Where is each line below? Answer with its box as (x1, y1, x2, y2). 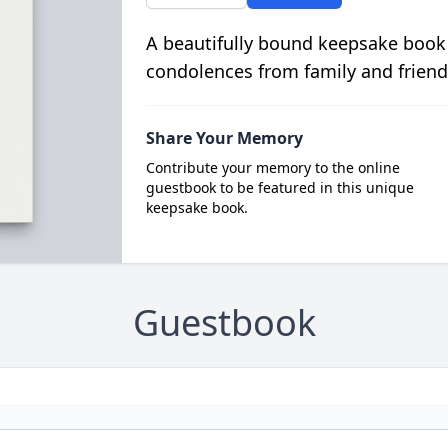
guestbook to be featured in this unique (145, 178, 414, 197)
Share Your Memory (145, 127, 303, 149)
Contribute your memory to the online (145, 158, 400, 177)
